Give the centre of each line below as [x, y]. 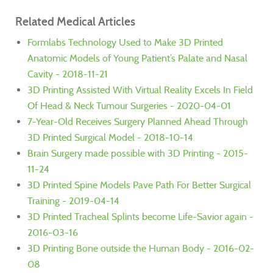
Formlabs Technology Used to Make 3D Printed [125, 43]
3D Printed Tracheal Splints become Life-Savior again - [140, 217]
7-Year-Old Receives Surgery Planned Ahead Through [138, 122]
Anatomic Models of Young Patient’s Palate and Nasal [137, 58]
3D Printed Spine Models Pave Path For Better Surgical [139, 185]
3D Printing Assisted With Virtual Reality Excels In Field [140, 90]
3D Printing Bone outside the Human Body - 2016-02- [141, 249]
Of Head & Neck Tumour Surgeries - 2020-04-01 [129, 106]
